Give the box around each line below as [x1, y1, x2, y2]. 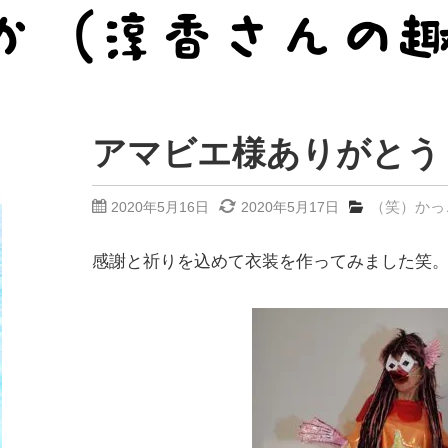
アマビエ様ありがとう [91, 134, 441, 172]
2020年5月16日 [110, 198, 209, 215]
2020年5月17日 [240, 198, 339, 215]
